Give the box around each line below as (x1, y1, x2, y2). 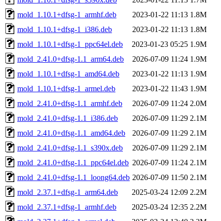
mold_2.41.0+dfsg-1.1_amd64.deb (17, 128, 125, 137)
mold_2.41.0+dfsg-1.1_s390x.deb (17, 143, 123, 152)
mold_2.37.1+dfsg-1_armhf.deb (17, 202, 116, 211)
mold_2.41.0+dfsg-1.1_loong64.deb (17, 173, 130, 182)
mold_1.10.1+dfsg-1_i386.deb (17, 25, 112, 34)
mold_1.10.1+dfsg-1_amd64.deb (17, 69, 119, 78)
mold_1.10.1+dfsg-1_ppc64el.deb (17, 39, 123, 48)
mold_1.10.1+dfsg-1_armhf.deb (17, 10, 116, 19)
